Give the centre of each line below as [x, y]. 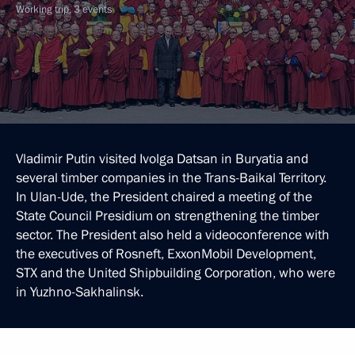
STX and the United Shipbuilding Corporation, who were [176, 273]
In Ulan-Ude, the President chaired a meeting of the [164, 197]
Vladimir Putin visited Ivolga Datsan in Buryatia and [162, 159]
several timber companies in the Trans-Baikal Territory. [171, 178]
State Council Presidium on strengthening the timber [168, 216]
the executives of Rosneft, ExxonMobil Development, [166, 254]
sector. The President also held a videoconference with [173, 235]
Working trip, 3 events [64, 10]
